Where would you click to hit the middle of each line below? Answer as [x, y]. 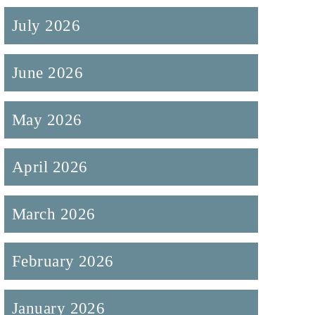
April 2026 [50, 167]
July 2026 [46, 26]
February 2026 [63, 261]
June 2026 [47, 73]
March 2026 [53, 214]
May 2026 [47, 120]
